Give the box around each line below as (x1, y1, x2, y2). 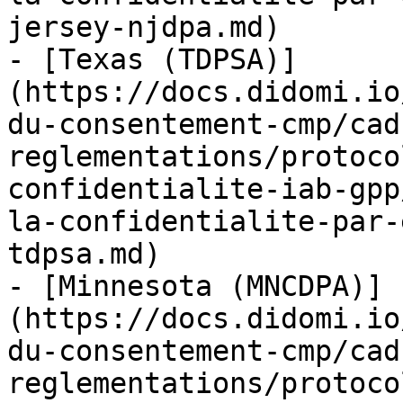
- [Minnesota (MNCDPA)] (7, 270, 383, 302)
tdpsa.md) (7, 237, 161, 270)
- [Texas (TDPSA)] (7, 43, 298, 76)
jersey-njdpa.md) (7, 11, 281, 43)
